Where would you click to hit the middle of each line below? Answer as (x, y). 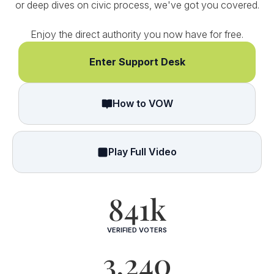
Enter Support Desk (137, 62)
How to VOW (143, 103)
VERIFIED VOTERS (137, 230)
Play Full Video (143, 152)
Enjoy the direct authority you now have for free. (137, 34)
